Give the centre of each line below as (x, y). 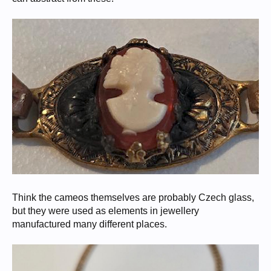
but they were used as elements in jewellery (106, 211)
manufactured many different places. (90, 224)
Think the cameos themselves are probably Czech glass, (133, 197)
